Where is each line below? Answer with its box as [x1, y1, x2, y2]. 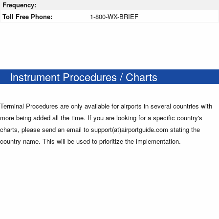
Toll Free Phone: [2, 11, 54, 21]
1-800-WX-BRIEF [90, 11, 138, 21]
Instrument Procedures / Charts [10, 68, 157, 84]
